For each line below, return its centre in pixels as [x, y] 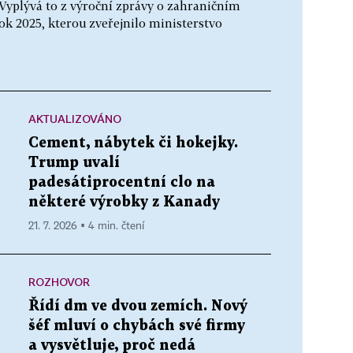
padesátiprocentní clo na [122, 182]
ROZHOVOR [59, 281]
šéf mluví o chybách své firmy [137, 325]
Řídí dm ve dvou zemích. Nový [138, 306]
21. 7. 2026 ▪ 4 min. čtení [86, 226]
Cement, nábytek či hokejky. [133, 143]
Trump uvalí [74, 162]
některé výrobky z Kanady [124, 202]
